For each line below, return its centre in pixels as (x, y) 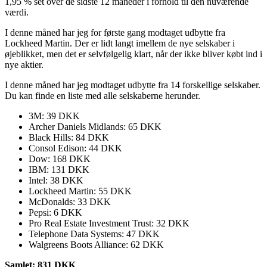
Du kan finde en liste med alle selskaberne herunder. (103, 96)
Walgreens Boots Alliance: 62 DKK (96, 245)
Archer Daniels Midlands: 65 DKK (95, 127)
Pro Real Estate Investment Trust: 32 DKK (109, 223)
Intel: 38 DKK (56, 181)
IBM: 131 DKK (59, 170)
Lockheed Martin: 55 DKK (80, 191)
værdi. (17, 13)
